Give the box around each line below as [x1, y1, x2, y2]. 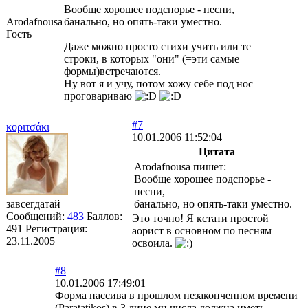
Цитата [199, 145, 235, 157]
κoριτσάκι [6, 120, 49, 133]
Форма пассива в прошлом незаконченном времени [55, 289, 298, 301]
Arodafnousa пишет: [134, 160, 226, 173]
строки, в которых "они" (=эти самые [64, 52, 239, 65]
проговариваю [64, 89, 135, 102]
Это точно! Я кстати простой [132, 212, 269, 224]
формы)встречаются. [64, 65, 161, 77]
